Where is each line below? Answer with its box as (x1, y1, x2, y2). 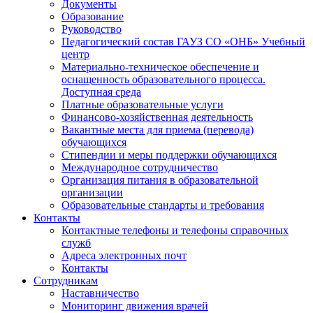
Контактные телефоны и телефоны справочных (61, 224, 289, 237)
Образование (61, 10, 124, 23)
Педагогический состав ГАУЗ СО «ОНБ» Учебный (61, 36, 305, 48)
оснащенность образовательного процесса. (61, 73, 265, 86)
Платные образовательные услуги (61, 99, 224, 111)
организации (61, 187, 123, 199)
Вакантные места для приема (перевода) (61, 124, 254, 136)
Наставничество (61, 287, 139, 300)
